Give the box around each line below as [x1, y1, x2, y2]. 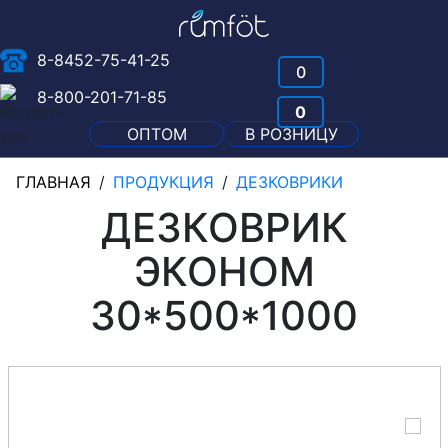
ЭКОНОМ [133, 246, 315, 296]
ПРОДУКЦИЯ [113, 171, 214, 192]
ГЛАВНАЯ [16, 171, 91, 192]
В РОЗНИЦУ [244, 123, 338, 144]
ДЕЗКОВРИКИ [236, 171, 343, 192]
